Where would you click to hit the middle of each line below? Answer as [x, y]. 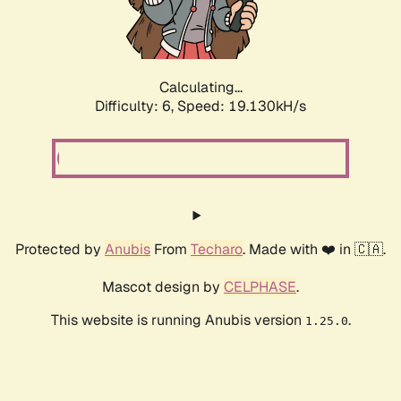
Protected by [60, 250]
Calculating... [200, 88]
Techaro [217, 250]
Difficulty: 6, [136, 107]
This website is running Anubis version [178, 320]
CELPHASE [260, 287]
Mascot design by [163, 287]
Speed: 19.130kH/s [242, 107]
